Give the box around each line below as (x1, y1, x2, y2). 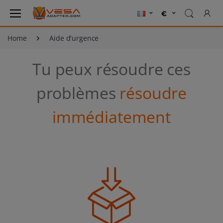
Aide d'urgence (49, 33, 99, 43)
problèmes (36, 82, 120, 104)
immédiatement (52, 106, 171, 128)
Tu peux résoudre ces (32, 58, 191, 80)
